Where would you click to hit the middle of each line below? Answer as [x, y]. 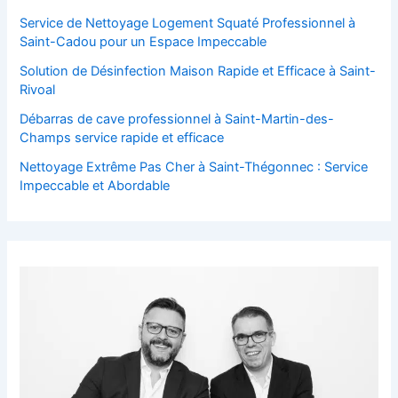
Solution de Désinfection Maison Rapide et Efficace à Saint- [198, 72]
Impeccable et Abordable [95, 186]
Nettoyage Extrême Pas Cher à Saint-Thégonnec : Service [194, 167]
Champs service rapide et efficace [122, 138]
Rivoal [38, 90]
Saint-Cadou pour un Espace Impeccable [143, 42]
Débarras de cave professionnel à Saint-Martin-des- [177, 119]
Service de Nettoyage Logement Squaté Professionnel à [188, 24]
